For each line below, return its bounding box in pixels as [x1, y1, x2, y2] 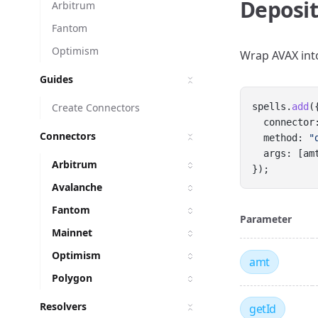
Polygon [52, 271, 92, 285]
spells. [252, 101, 292, 112]
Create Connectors [52, 101, 140, 114]
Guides [40, 72, 73, 86]
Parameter [240, 212, 292, 226]
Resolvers [40, 300, 87, 313]
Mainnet [52, 226, 92, 239]
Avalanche [52, 180, 102, 194]
